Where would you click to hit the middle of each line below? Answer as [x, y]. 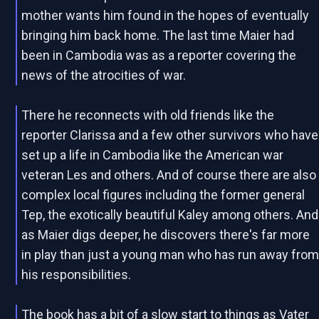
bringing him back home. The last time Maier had [158, 36]
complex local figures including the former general [163, 195]
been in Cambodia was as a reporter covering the [159, 56]
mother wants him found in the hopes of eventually [166, 16]
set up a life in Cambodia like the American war [153, 155]
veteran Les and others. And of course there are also [169, 175]
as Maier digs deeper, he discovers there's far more [166, 235]
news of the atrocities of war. [104, 75]
